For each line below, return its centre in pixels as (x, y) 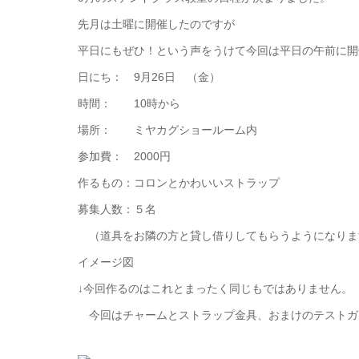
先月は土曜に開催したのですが (156, 24)
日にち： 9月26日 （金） (149, 77)
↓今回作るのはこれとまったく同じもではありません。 (215, 288)
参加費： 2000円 (124, 156)
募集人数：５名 (117, 209)
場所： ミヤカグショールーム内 (167, 130)
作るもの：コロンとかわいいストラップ (179, 183)
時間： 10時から (129, 103)
